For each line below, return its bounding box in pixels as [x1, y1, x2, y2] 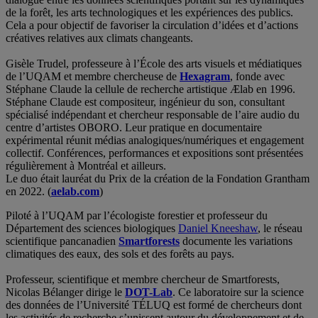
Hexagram [180, 70, 230, 82]
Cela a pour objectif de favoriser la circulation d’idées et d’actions [6, 18, 298, 31]
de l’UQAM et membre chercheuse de [6, 70, 180, 82]
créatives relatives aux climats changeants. [6, 31, 193, 44]
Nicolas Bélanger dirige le [6, 285, 125, 298]
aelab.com [51, 185, 99, 197]
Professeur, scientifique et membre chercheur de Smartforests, [6, 273, 280, 285]
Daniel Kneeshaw [178, 221, 258, 234]
